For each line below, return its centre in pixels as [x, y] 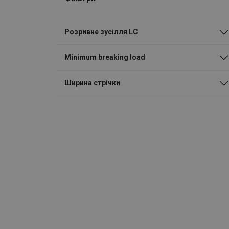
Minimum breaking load [105, 58]
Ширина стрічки [92, 83]
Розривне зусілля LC [101, 32]
